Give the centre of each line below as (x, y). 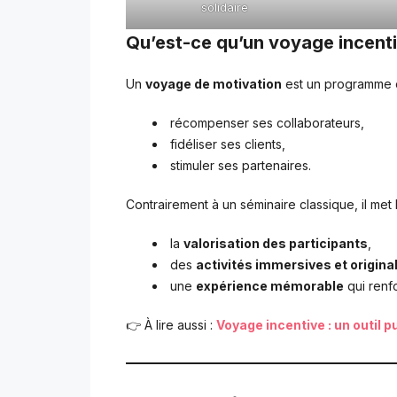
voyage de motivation (214, 83)
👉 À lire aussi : (171, 324)
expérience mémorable (270, 285)
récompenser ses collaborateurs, (267, 122)
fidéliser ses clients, (228, 144)
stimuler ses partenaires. (241, 165)
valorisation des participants (276, 243)
